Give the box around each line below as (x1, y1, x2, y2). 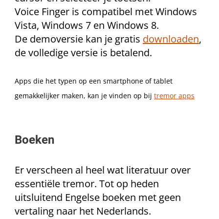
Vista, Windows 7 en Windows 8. (15, 19, 159, 32)
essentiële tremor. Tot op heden (15, 177, 159, 190)
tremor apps (154, 91, 195, 100)
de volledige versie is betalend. (15, 46, 152, 59)
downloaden (143, 32, 199, 45)
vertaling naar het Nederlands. (15, 204, 151, 218)
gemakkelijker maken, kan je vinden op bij (15, 91, 154, 100)
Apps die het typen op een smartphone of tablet (15, 76, 173, 86)
